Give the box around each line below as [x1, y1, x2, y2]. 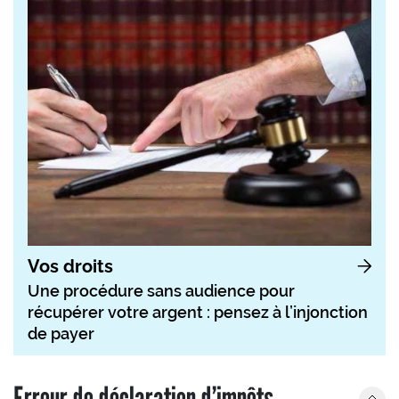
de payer [28, 323, 94, 343]
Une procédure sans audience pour [28, 281, 295, 300]
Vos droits [28, 255, 113, 277]
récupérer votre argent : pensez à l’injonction [28, 302, 368, 322]
